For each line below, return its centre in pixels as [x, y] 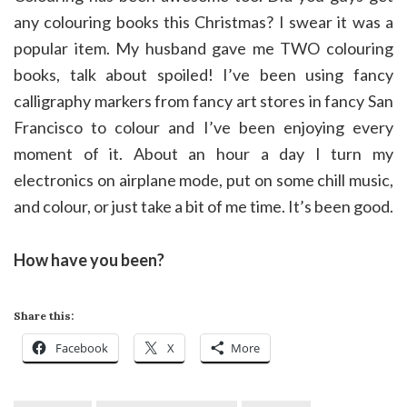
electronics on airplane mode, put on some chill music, [203, 180]
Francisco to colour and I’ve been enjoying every [203, 128]
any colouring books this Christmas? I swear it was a [203, 22]
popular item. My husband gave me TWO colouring [203, 49]
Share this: [44, 316]
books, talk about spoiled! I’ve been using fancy [203, 75]
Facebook [82, 348]
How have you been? [89, 260]
